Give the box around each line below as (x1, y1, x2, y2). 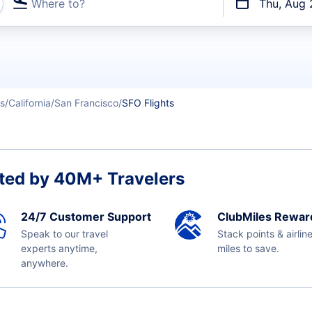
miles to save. (217, 242, 279, 254)
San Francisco (54, 97, 118, 109)
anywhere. (20, 257, 68, 269)
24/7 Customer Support (20, 210, 151, 224)
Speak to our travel (20, 228, 108, 240)
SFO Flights (122, 97, 174, 109)
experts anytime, (20, 242, 97, 254)
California (8, 97, 51, 109)
